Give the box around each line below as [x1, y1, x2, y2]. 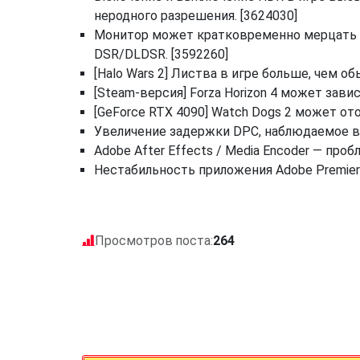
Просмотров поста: [95, 233, 213, 248]
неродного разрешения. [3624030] [94, 8, 297, 23]
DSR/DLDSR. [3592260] [94, 47, 228, 62]
